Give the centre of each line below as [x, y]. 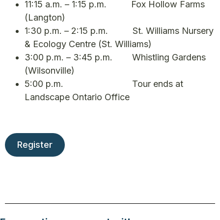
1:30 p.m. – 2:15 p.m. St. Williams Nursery [119, 30]
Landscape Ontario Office [77, 97]
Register [35, 144]
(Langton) [45, 17]
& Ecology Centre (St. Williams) [88, 44]
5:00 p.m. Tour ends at [104, 83]
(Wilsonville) [50, 70]
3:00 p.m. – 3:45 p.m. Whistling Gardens [115, 57]
